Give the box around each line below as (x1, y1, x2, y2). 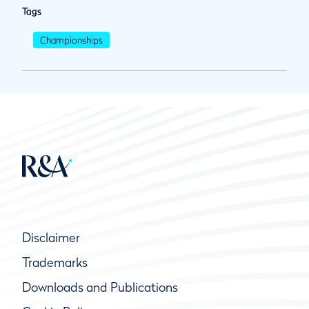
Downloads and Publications (22, 280, 178, 295)
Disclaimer (22, 230, 80, 246)
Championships (40, 34, 103, 46)
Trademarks (22, 255, 88, 270)
